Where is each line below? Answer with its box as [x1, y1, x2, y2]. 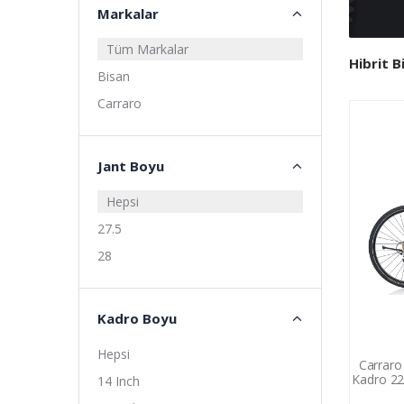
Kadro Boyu [97, 309, 177, 327]
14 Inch [97, 372, 140, 390]
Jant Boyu [97, 157, 164, 175]
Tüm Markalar [106, 41, 188, 58]
